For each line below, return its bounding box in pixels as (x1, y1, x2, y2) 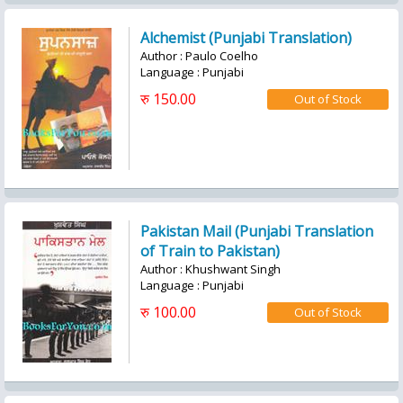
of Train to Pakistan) (140, 241, 280, 261)
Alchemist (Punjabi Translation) (140, 28, 352, 48)
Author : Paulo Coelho (140, 48, 258, 64)
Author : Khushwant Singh (140, 261, 281, 277)
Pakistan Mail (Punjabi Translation (140, 221, 373, 241)
